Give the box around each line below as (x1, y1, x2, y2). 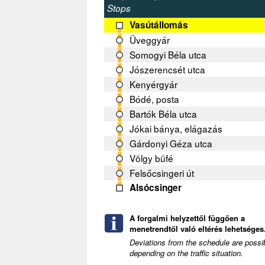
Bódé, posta (130, 92, 180, 106)
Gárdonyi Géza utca (130, 137, 213, 150)
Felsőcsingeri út (130, 166, 195, 180)
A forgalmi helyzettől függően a (130, 212, 245, 224)
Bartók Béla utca (130, 107, 198, 121)
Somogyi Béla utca (130, 48, 207, 62)
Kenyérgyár (130, 77, 178, 91)
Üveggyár (130, 33, 170, 47)
